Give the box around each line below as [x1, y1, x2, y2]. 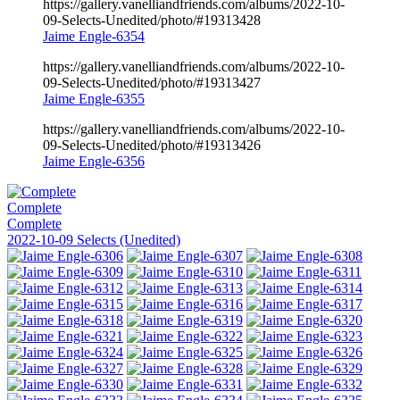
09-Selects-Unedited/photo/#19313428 [43, 12, 261, 28]
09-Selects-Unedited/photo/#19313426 [43, 137, 261, 153]
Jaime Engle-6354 [43, 28, 145, 44]
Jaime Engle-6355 [43, 90, 145, 106]
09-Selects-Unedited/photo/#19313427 [43, 74, 261, 90]
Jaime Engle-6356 [43, 153, 145, 169]
